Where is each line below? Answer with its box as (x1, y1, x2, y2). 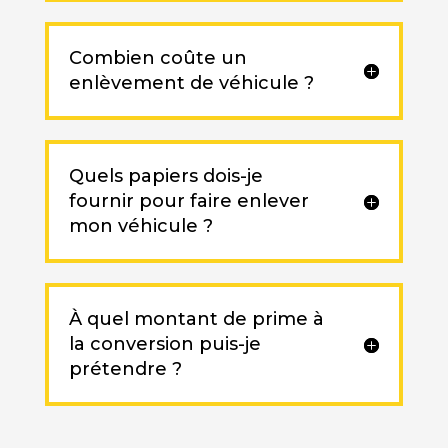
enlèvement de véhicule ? (68, 72, 314, 95)
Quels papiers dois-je (68, 165, 263, 188)
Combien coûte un (68, 47, 247, 70)
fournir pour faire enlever (68, 190, 309, 213)
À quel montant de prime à (68, 308, 324, 331)
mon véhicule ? (68, 215, 213, 238)
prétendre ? (68, 358, 182, 381)
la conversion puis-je (68, 333, 261, 356)
